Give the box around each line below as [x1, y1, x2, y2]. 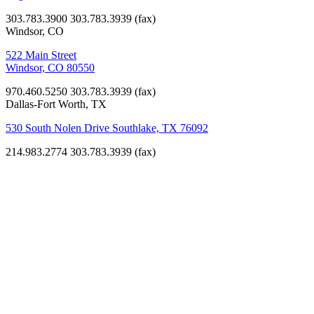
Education [6, 170, 50, 183]
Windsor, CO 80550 [6, 61, 95, 74]
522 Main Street [6, 48, 76, 61]
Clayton [6, 197, 62, 216]
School [6, 235, 53, 254]
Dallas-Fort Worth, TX [6, 97, 107, 110]
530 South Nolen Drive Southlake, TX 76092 [6, 121, 208, 134]
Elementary [6, 216, 90, 235]
